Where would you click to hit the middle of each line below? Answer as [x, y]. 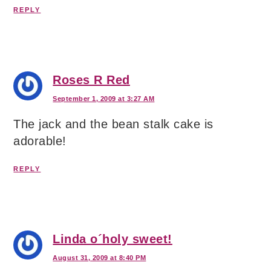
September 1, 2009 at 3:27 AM [104, 99]
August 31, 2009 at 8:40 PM [100, 258]
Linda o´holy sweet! [113, 239]
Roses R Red [91, 80]
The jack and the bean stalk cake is [113, 124]
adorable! [40, 141]
